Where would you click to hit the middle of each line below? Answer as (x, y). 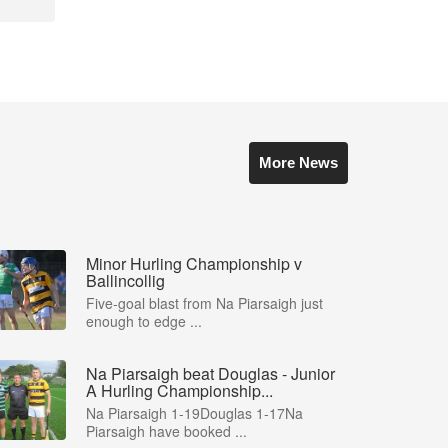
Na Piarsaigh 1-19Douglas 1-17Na (194, 413)
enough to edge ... (144, 321)
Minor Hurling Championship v (194, 263)
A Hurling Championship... (179, 390)
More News (298, 162)
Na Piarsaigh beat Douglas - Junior (210, 373)
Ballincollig (125, 280)
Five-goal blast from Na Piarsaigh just (204, 303)
